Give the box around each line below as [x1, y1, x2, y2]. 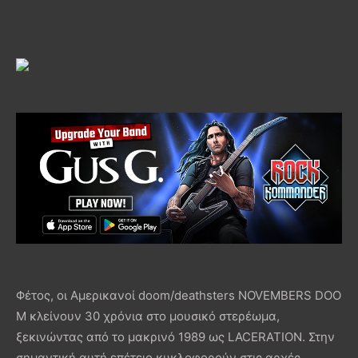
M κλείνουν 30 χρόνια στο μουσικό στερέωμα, [16, 308, 280, 324]
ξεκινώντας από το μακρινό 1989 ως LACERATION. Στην [16, 328, 335, 344]
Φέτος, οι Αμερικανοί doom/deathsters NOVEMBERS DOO [16, 287, 341, 303]
